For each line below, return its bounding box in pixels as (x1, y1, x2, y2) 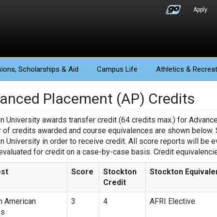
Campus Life (97, 65, 138, 74)
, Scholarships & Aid (15, 65, 78, 74)
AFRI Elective (149, 197, 195, 206)
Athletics (156, 65, 184, 74)
